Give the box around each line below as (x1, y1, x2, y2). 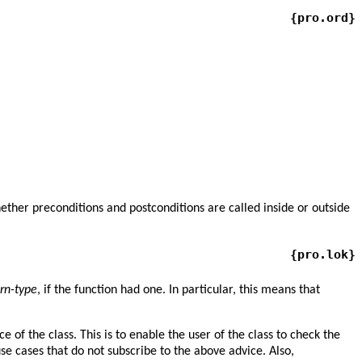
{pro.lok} (290, 247, 356, 263)
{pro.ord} (290, 11, 356, 26)
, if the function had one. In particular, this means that (37, 284, 320, 297)
